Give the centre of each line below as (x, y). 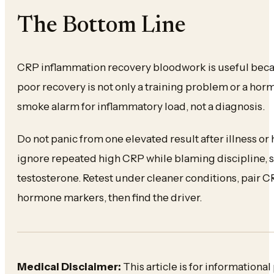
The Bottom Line (102, 26)
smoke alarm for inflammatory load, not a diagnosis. (141, 106)
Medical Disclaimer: (69, 266)
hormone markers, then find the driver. (109, 197)
